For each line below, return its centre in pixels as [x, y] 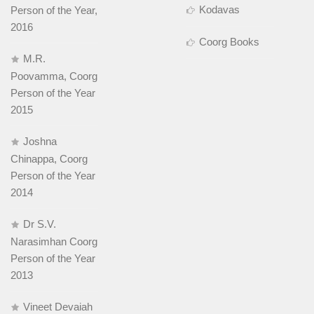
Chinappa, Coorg [49, 158]
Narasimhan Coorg [54, 241]
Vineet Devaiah [58, 306]
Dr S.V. [40, 224]
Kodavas [219, 9]
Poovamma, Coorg [54, 76]
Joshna [40, 141]
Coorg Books [229, 41]
